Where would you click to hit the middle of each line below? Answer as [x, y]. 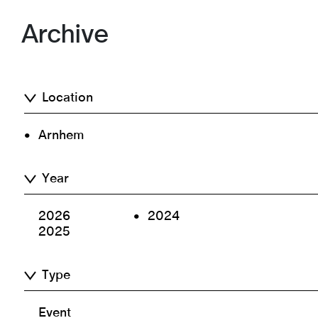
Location [68, 98]
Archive [64, 34]
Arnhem [62, 136]
